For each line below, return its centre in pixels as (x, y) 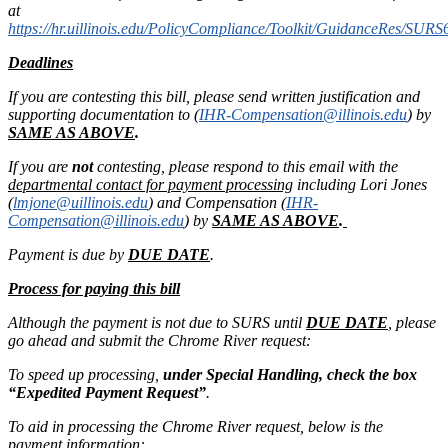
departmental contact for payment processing (150, 184)
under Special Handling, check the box (290, 374)
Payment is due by (68, 254)
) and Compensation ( (217, 202)
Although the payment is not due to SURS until (157, 322)
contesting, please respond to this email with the (247, 166)
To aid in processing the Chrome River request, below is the (195, 426)
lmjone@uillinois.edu (80, 202)
